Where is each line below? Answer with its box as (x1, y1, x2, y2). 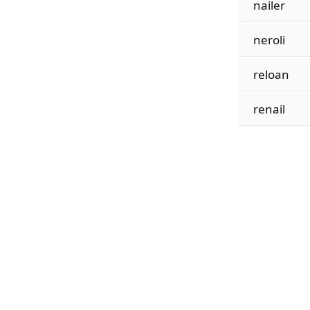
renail (253, 101, 285, 117)
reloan (253, 66, 289, 82)
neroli (253, 32, 285, 48)
